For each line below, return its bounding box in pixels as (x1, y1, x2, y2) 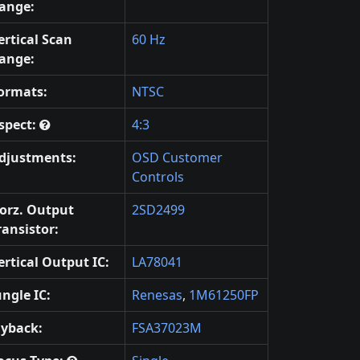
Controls (132, 168, 184, 186)
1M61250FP (189, 286, 259, 304)
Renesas (132, 286, 182, 304)
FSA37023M (132, 319, 202, 337)
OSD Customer (132, 149, 223, 166)
